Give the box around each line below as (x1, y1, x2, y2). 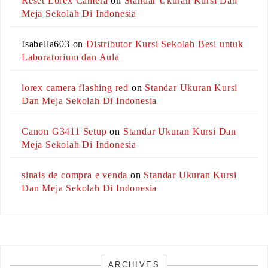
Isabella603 (22, 39, 70, 50)
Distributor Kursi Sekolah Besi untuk (86, 39, 243, 50)
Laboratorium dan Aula (22, 52, 120, 63)
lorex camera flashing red (22, 83, 129, 93)
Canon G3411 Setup (22, 126, 107, 137)
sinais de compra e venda (22, 170, 128, 181)
